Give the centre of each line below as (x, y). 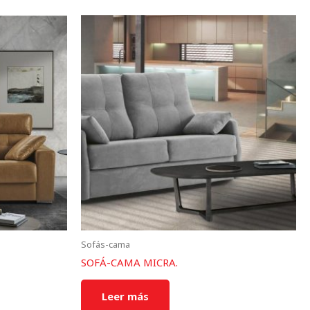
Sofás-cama (106, 244)
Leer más (125, 296)
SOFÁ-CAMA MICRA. (129, 263)
